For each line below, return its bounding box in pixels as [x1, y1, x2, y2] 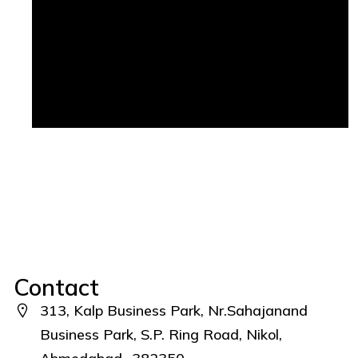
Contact [14, 272, 100, 301]
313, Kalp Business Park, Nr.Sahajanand [39, 300, 308, 320]
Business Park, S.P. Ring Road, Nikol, [39, 324, 282, 344]
